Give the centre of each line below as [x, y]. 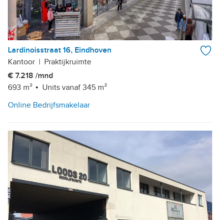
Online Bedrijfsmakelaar [49, 105]
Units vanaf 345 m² [75, 88]
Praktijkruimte [68, 62]
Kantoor [21, 62]
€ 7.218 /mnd [30, 76]
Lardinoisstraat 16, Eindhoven [60, 50]
